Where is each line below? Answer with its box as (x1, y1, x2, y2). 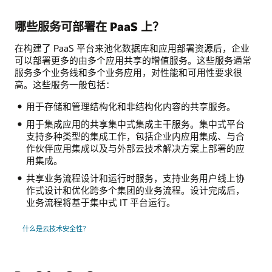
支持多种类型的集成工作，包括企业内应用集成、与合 (25, 130, 245, 143)
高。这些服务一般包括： (15, 78, 115, 91)
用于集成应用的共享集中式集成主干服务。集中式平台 (25, 118, 245, 131)
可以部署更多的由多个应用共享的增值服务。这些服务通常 (15, 54, 251, 67)
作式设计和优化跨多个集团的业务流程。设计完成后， (25, 184, 245, 197)
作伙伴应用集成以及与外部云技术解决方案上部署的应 (25, 142, 245, 155)
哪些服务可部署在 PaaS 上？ (15, 18, 164, 34)
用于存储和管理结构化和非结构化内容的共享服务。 (25, 100, 236, 113)
